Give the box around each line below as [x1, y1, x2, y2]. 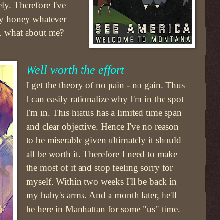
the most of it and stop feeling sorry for [26, 162, 173, 173]
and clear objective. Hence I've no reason [26, 121, 179, 132]
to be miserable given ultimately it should [26, 135, 182, 145]
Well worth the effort [26, 63, 125, 76]
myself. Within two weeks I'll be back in [26, 176, 177, 187]
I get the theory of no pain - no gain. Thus [26, 80, 185, 90]
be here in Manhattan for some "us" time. [26, 203, 181, 214]
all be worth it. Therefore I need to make [26, 148, 178, 159]
